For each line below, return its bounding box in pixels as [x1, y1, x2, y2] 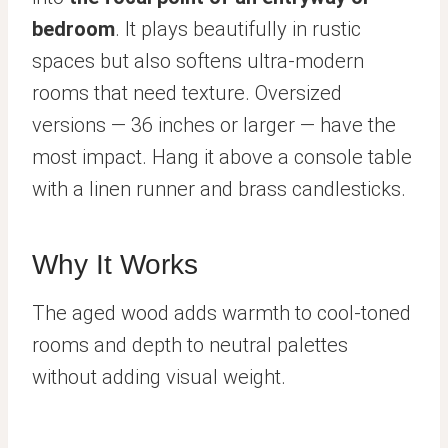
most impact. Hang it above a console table [32, 144, 412, 169]
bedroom [32, 16, 115, 41]
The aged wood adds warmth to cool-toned [32, 300, 411, 325]
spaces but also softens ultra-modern [32, 48, 364, 73]
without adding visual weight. [32, 364, 286, 389]
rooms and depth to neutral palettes [32, 332, 348, 357]
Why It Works [32, 248, 198, 280]
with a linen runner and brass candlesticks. [32, 176, 406, 201]
